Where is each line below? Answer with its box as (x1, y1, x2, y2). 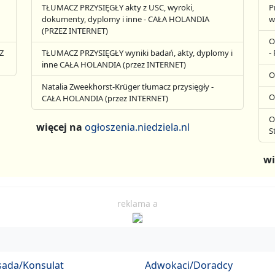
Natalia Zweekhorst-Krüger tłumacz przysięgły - (42, 80, 214, 92)
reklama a (117, 197, 158, 209)
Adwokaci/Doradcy (145, 258, 233, 272)
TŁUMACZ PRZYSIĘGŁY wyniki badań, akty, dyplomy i (42, 47, 233, 58)
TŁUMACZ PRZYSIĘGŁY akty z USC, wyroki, (42, 1, 195, 13)
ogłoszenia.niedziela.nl (85, 120, 190, 134)
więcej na (36, 120, 85, 134)
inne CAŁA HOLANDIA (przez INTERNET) (42, 58, 187, 70)
